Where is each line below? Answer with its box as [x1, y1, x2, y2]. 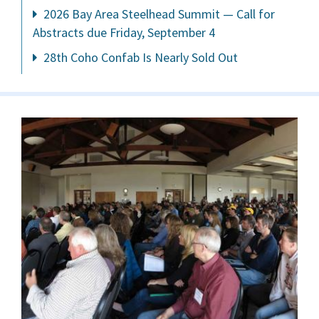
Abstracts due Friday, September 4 [33, 24, 215, 41]
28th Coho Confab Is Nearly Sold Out [41, 49, 238, 66]
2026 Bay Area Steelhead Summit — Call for [41, 6, 275, 23]
